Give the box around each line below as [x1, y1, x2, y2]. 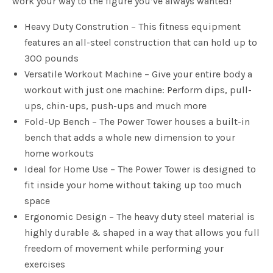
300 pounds [24, 52, 79, 65]
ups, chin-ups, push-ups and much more [24, 100, 207, 112]
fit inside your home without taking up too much [24, 179, 241, 191]
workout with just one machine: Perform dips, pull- [24, 84, 252, 96]
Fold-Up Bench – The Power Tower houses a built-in [24, 116, 250, 128]
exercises [24, 258, 65, 271]
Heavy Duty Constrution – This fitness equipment [24, 21, 241, 33]
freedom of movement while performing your [24, 243, 224, 255]
